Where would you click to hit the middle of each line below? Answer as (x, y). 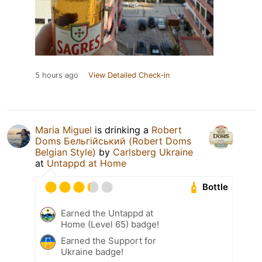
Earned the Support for (108, 240)
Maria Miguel (63, 130)
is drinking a (122, 130)
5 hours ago (57, 75)
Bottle (216, 187)
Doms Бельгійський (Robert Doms (113, 141)
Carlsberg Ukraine (153, 152)
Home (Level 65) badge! (110, 224)
